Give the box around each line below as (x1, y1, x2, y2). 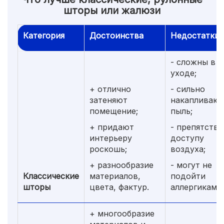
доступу (170, 132, 204, 143)
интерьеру (89, 132, 132, 143)
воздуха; (170, 143, 205, 154)
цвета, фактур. (89, 181, 149, 192)
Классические (23, 170, 79, 181)
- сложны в (170, 56, 215, 67)
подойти (170, 170, 205, 181)
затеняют (89, 94, 127, 105)
